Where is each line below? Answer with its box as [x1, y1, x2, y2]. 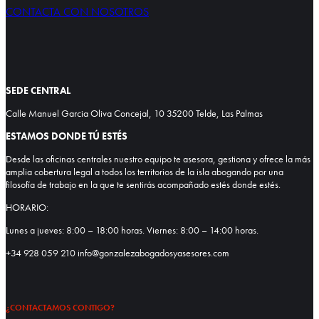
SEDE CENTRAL [6, 84, 70, 98]
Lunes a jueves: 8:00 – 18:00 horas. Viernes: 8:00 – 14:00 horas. [6, 224, 258, 237]
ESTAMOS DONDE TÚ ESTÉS [6, 130, 127, 143]
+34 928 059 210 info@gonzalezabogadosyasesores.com [6, 246, 229, 260]
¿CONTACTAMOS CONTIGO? [6, 302, 115, 314]
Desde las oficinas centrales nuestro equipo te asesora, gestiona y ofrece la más [6, 152, 310, 166]
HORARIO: [6, 201, 48, 214]
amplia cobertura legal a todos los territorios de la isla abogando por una [6, 165, 283, 179]
